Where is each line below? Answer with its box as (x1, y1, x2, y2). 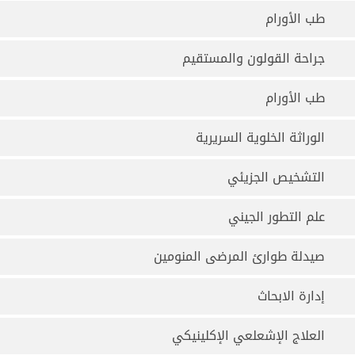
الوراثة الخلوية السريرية (196, 124, 325, 150)
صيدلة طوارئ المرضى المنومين (154, 243, 325, 269)
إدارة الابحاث (258, 283, 325, 308)
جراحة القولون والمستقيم (182, 45, 325, 71)
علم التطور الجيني (228, 204, 325, 229)
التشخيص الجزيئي (227, 164, 325, 189)
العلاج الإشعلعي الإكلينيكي (172, 323, 325, 348)
